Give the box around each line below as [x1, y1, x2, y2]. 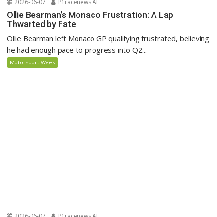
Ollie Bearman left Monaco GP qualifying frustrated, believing [7, 33, 210, 44]
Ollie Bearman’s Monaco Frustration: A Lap [7, 10, 174, 20]
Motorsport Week [10, 59, 56, 66]
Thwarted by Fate [7, 19, 77, 30]
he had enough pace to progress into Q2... [7, 45, 147, 55]
